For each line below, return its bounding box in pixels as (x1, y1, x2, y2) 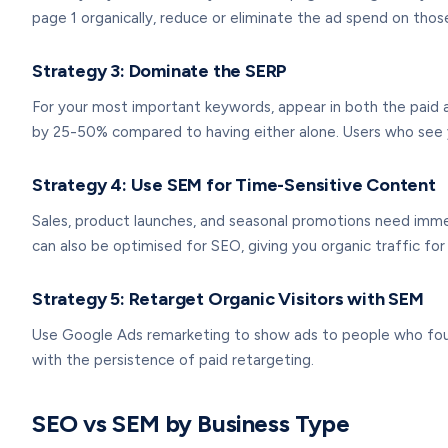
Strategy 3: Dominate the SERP (32, 60, 288, 82)
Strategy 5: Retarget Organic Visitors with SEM (32, 288, 424, 310)
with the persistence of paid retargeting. (32, 351, 314, 369)
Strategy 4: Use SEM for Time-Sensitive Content (32, 174, 436, 196)
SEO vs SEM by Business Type (32, 409, 350, 438)
